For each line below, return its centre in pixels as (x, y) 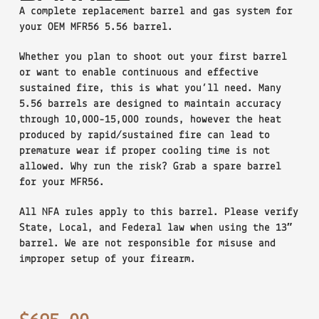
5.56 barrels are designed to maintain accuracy (150, 104)
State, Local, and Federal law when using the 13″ (155, 228)
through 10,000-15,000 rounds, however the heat (150, 120)
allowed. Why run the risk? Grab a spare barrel (150, 167)
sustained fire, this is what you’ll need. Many (150, 88)
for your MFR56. (62, 182)
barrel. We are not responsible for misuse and (147, 244)
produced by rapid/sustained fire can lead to (144, 135)
